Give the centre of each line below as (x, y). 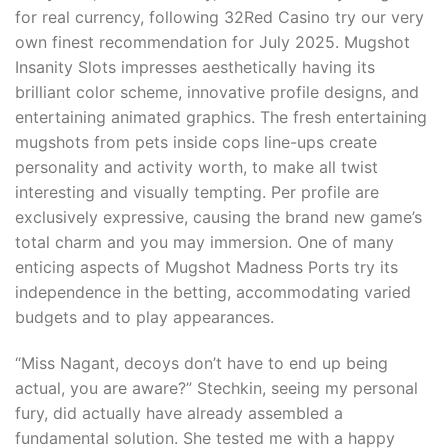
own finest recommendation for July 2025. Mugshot (212, 41)
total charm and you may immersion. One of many (204, 241)
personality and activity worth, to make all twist (196, 166)
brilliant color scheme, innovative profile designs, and (217, 91)
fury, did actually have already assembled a (179, 412)
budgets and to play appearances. (144, 316)
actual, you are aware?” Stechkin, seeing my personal (216, 387)
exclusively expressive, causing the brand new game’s (218, 216)
